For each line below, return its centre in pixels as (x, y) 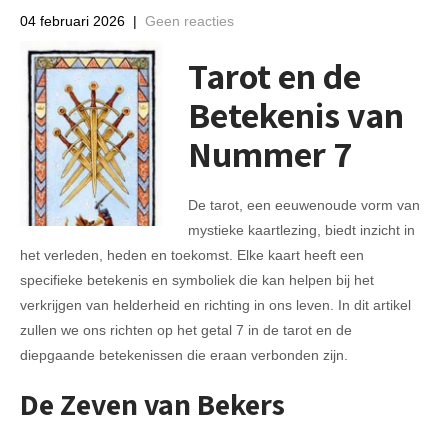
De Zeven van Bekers (152, 404)
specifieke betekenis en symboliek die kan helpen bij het (197, 280)
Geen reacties (189, 21)
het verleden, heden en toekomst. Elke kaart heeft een (192, 255)
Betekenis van (295, 114)
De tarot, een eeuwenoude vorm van (303, 205)
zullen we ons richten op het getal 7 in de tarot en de (186, 330)
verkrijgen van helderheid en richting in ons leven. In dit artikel (215, 305)
